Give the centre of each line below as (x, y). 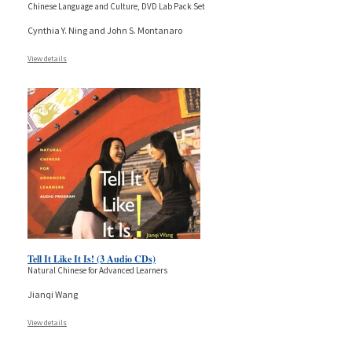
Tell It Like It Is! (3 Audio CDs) (92, 258)
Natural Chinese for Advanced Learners (97, 270)
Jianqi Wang (53, 294)
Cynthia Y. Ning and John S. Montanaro (105, 30)
